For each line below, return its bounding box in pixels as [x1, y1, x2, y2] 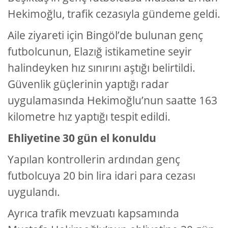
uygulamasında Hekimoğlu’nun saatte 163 [8, 93, 217, 108]
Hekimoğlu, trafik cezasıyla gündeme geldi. [8, 7, 220, 21]
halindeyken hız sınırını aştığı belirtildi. [8, 61, 195, 75]
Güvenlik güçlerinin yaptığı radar [8, 77, 169, 92]
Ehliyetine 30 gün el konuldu [8, 131, 156, 146]
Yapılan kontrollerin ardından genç [8, 152, 180, 167]
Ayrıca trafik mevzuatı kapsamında [8, 206, 179, 221]
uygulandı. [8, 185, 60, 199]
